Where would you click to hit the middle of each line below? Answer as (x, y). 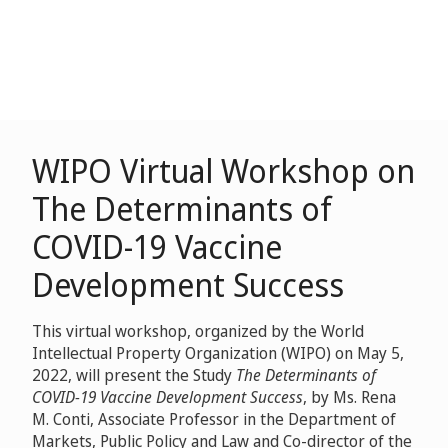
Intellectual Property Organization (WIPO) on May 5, (218, 353)
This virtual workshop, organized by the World (198, 331)
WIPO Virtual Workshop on (223, 170)
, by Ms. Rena (349, 397)
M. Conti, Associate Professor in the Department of (214, 419)
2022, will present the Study (134, 375)
